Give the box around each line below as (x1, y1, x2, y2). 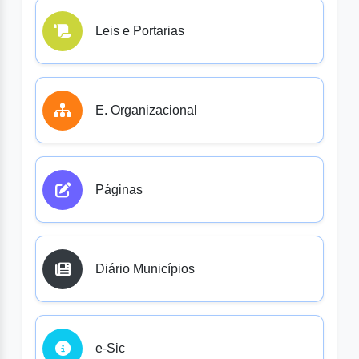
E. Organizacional (95, 103, 197, 118)
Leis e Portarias (95, 24, 184, 38)
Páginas (95, 183, 143, 197)
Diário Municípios (95, 262, 195, 276)
